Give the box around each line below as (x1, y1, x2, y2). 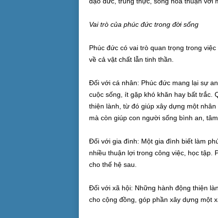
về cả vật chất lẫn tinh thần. (89, 55, 174, 63)
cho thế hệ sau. (89, 161, 137, 168)
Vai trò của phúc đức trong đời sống (89, 20, 199, 28)
